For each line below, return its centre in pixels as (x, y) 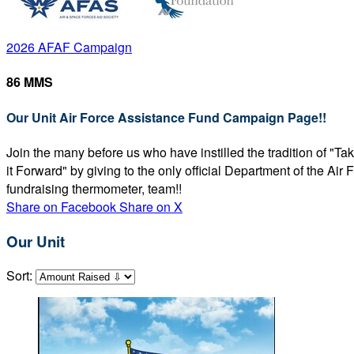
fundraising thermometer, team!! (94, 188)
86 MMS (30, 82)
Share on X (151, 206)
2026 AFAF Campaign (69, 47)
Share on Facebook (61, 206)
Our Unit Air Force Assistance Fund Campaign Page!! (166, 117)
